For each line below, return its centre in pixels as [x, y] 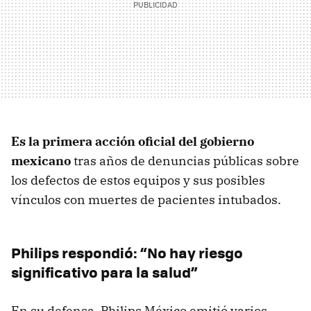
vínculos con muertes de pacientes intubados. [146, 199]
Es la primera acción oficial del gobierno [133, 141]
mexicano [42, 160]
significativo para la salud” [104, 271]
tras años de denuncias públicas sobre [186, 160]
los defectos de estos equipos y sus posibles [138, 180]
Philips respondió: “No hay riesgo [127, 252]
